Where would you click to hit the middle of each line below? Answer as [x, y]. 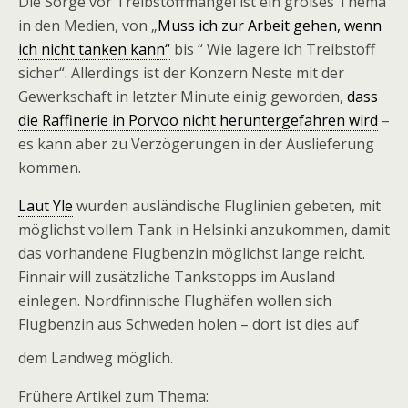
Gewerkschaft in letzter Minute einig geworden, [183, 97]
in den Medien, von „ [88, 25]
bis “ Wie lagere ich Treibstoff [273, 49]
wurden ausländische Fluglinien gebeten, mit [227, 206]
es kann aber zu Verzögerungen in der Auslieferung [196, 144]
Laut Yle [46, 206]
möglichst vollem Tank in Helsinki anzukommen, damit [204, 229]
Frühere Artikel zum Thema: [113, 396]
